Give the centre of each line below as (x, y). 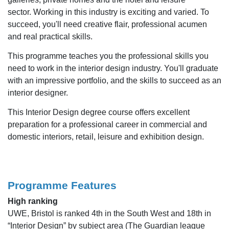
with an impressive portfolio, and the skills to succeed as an (114, 80)
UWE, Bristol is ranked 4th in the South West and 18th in (109, 213)
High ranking (33, 201)
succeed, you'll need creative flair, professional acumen (107, 24)
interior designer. (39, 93)
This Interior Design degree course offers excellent (99, 112)
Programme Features (62, 185)
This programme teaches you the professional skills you (108, 56)
